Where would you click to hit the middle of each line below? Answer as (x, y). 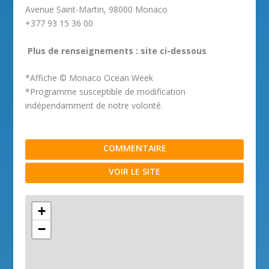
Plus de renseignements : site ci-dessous (117, 50)
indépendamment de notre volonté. (94, 106)
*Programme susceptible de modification (106, 92)
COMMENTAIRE (134, 148)
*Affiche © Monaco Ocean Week (89, 78)
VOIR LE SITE (134, 172)
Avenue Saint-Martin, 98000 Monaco (97, 10)
